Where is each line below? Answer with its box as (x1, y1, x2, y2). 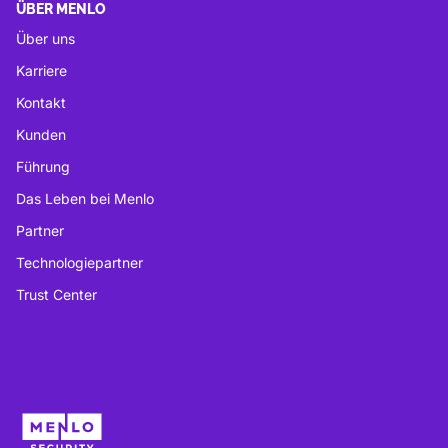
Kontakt (16, 94, 66, 112)
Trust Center (16, 286, 97, 304)
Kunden (16, 126, 66, 144)
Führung (16, 158, 70, 176)
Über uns (16, 30, 75, 48)
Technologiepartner (16, 254, 143, 272)
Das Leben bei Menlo (16, 190, 154, 208)
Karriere (16, 62, 67, 80)
